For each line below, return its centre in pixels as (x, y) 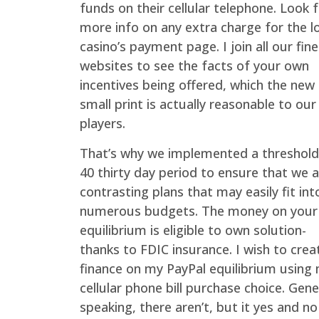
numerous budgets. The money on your (199, 210)
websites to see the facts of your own (194, 66)
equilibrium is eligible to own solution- (193, 230)
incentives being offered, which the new (197, 85)
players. (103, 124)
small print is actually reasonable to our (198, 104)
